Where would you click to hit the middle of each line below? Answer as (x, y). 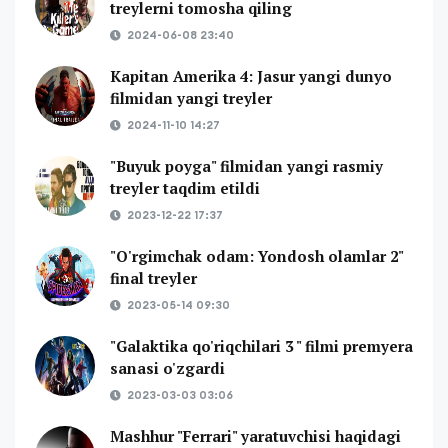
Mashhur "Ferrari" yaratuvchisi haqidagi (255, 435)
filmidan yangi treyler (191, 97)
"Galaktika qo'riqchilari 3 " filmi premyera (261, 345)
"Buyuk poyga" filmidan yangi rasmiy (246, 165)
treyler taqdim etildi (185, 187)
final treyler (153, 277)
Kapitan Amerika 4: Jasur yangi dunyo (251, 75)
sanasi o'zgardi (167, 367)
